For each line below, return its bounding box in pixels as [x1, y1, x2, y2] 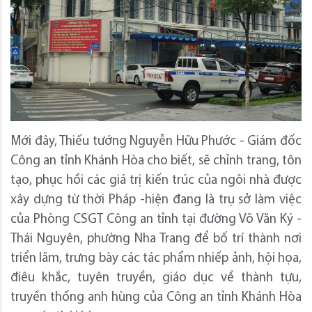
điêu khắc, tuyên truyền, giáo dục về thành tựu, [10, 271, 302, 285]
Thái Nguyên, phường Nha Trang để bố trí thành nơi [10, 232, 302, 246]
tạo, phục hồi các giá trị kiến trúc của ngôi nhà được [10, 173, 302, 187]
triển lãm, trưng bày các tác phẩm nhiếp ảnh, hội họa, [10, 251, 302, 265]
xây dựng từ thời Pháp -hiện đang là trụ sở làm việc [10, 193, 302, 207]
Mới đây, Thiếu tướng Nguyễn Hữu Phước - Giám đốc [10, 134, 302, 148]
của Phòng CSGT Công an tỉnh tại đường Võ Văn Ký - [10, 212, 302, 226]
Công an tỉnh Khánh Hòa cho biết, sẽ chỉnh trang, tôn [10, 154, 302, 168]
